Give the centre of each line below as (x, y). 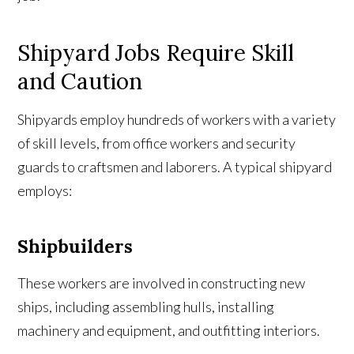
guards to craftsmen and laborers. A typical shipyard (175, 167)
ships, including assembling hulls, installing (146, 307)
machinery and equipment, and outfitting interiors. (169, 331)
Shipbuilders (75, 247)
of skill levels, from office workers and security (157, 143)
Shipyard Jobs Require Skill (156, 53)
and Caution (80, 82)
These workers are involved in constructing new (162, 283)
